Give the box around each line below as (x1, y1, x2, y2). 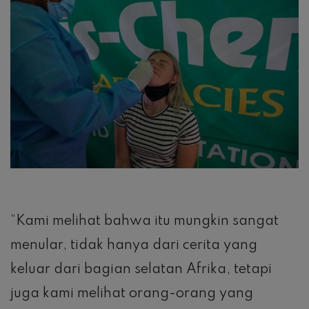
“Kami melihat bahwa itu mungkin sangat (10, 214, 279, 228)
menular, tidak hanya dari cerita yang (10, 238, 257, 252)
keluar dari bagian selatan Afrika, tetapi (10, 262, 272, 277)
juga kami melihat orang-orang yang (10, 286, 253, 301)
